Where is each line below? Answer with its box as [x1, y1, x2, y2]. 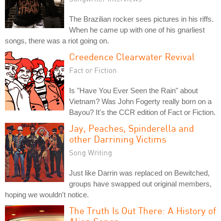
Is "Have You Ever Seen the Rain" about [69, 86, 198, 95]
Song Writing [69, 148, 112, 157]
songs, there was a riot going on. [5, 37, 109, 45]
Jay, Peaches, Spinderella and [69, 122, 194, 134]
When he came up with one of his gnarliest [69, 26, 205, 34]
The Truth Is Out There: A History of [69, 205, 216, 216]
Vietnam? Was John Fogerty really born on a [69, 97, 212, 106]
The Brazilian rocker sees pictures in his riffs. [69, 15, 214, 23]
